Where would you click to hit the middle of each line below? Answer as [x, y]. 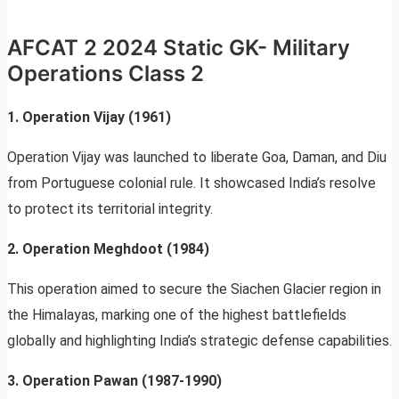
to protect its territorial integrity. [110, 209]
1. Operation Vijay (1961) [89, 118]
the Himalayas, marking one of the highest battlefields [177, 315]
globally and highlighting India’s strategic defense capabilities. [199, 341]
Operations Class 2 [106, 74]
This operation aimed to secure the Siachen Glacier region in [194, 289]
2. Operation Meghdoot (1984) [108, 249]
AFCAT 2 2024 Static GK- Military [179, 48]
